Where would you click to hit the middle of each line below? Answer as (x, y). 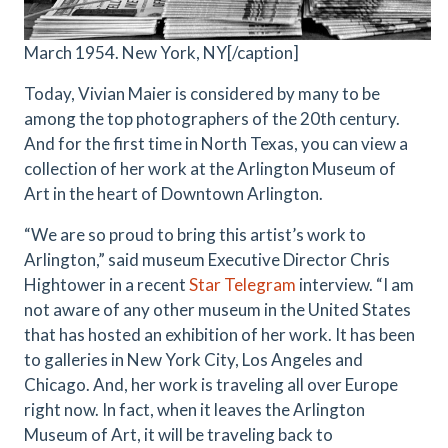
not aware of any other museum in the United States (217, 309)
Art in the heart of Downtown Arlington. (173, 193)
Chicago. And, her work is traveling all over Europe (211, 384)
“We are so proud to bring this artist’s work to (195, 234)
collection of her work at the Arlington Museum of (210, 168)
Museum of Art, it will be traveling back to (178, 434)
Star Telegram (242, 284)
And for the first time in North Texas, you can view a (216, 143)
